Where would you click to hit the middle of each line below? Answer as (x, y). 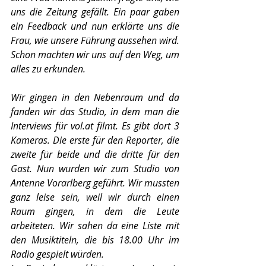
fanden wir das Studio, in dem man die (95, 112)
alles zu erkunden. (49, 69)
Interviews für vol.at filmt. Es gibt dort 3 (95, 126)
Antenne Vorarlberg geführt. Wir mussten (95, 183)
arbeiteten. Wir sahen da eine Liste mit (95, 226)
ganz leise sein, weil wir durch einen (95, 197)
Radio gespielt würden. (58, 254)
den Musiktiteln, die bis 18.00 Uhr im (95, 240)
